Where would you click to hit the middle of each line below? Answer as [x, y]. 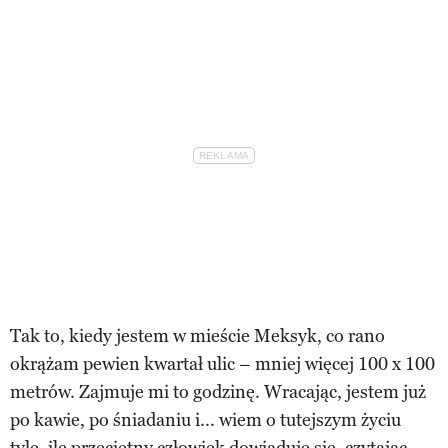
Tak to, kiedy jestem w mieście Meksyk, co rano [197, 335]
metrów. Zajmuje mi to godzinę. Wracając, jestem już [218, 391]
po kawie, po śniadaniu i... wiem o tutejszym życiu [205, 419]
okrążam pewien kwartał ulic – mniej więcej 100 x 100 [222, 363]
